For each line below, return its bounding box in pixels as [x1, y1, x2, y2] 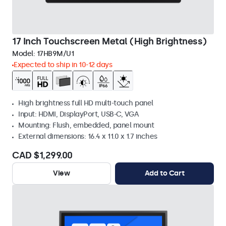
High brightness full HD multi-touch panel [18, 99, 153, 107]
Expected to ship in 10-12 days [14, 61, 112, 69]
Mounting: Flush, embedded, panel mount [18, 121, 154, 130]
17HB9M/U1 [36, 49, 74, 58]
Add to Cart [144, 169, 185, 178]
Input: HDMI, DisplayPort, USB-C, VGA [18, 110, 139, 119]
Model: [12, 49, 37, 58]
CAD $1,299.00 [12, 150, 73, 161]
